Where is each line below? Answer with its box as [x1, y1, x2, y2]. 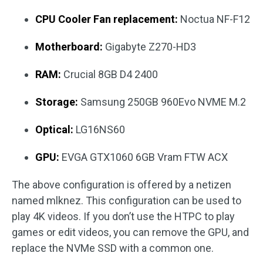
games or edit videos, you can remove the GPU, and [12, 226, 249, 239]
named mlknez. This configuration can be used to [12, 194, 241, 207]
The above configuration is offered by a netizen [12, 178, 231, 191]
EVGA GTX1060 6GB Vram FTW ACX [59, 151, 228, 164]
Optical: [35, 123, 73, 136]
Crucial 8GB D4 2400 [61, 68, 158, 81]
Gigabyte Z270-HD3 [103, 41, 196, 53]
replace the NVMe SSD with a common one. [12, 242, 214, 255]
